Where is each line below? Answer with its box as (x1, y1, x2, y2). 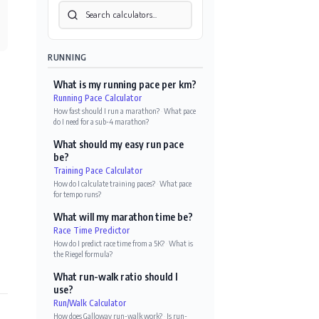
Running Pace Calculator (53, 92, 142, 103)
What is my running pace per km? (53, 78, 197, 90)
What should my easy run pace (53, 137, 184, 150)
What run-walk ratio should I (53, 270, 178, 283)
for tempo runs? (53, 189, 101, 199)
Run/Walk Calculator (53, 297, 126, 308)
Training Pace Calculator (53, 164, 142, 176)
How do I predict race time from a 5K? (53, 238, 164, 248)
